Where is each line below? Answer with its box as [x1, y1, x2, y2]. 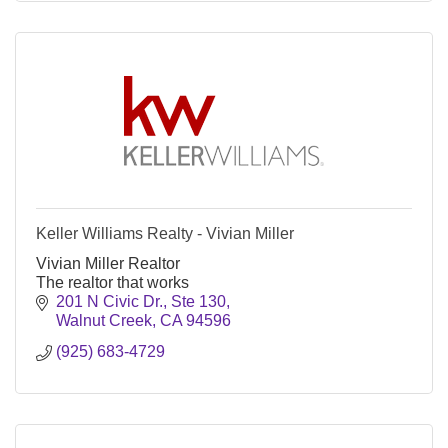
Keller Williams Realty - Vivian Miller [36, 225, 294, 243]
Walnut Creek [56, 312, 152, 330]
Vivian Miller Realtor [36, 255, 180, 273]
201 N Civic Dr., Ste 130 [56, 293, 226, 311]
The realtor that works [36, 274, 189, 292]
